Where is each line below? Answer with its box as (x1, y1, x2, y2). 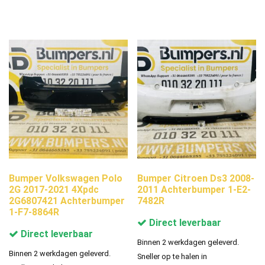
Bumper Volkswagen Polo (9, 172, 122, 184)
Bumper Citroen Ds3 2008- (137, 172, 255, 184)
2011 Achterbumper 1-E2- (137, 183, 251, 195)
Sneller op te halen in (137, 251, 208, 261)
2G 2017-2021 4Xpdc (9, 183, 99, 195)
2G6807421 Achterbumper (9, 195, 125, 206)
